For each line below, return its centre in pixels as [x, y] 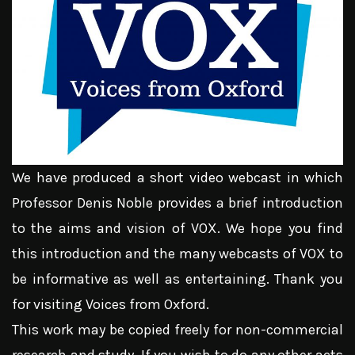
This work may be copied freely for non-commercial [177, 330]
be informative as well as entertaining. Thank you [177, 279]
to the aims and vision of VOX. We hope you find [177, 229]
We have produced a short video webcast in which [177, 178]
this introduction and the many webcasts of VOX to [177, 254]
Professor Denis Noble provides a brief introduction [177, 203]
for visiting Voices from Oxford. [111, 305]
